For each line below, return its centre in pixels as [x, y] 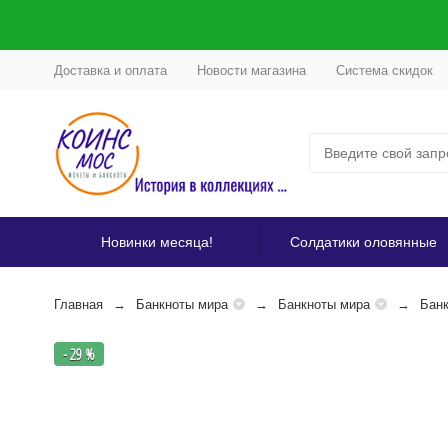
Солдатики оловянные [363, 242]
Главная [78, 304]
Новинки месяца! [157, 242]
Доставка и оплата [110, 70]
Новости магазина [251, 70]
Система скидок [384, 70]
